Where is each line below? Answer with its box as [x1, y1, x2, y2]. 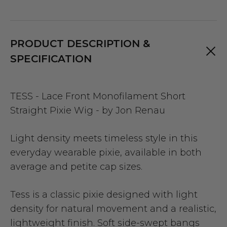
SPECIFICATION [10, 53, 92, 65]
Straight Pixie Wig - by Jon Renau [10, 105, 165, 117]
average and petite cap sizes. [10, 161, 142, 173]
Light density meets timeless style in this [10, 133, 198, 144]
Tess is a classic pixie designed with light [10, 189, 198, 201]
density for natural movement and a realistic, [10, 203, 216, 215]
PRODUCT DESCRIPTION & [10, 37, 150, 50]
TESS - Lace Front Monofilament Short [10, 91, 185, 102]
